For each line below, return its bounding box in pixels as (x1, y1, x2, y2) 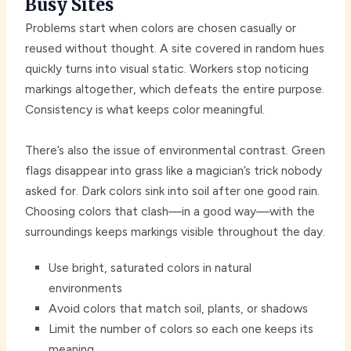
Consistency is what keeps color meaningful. (25, 102, 266, 118)
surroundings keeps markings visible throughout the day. (25, 224, 326, 240)
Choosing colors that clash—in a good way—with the (25, 204, 316, 219)
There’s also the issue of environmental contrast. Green (25, 143, 326, 158)
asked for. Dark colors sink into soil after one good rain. (25, 183, 320, 199)
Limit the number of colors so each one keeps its (49, 321, 314, 337)
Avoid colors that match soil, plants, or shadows (49, 301, 309, 317)
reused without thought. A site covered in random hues (25, 41, 325, 56)
